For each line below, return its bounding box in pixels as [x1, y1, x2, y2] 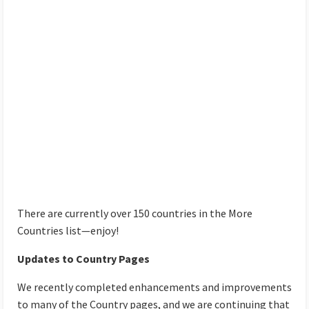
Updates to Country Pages [17, 252, 150, 266]
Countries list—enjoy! [17, 223, 119, 238]
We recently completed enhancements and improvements [17, 280, 292, 295]
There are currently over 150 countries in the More [17, 206, 252, 221]
